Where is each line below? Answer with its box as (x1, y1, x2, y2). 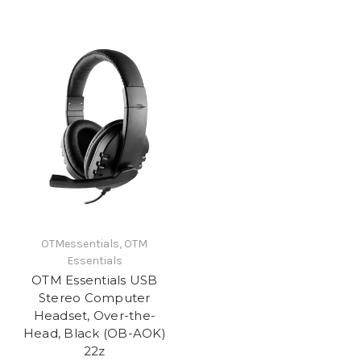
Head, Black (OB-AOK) (23, 326, 166, 342)
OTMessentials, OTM (41, 237, 148, 251)
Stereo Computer (38, 290, 151, 306)
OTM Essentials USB (31, 272, 158, 288)
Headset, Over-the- (33, 308, 156, 324)
